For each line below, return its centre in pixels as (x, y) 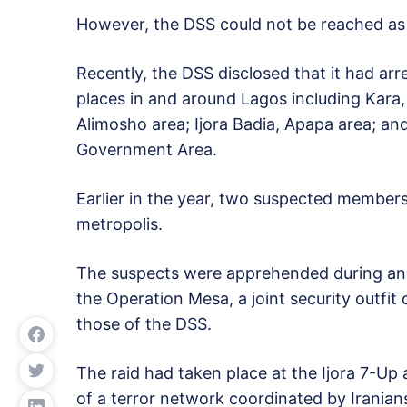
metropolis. (119, 223)
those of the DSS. (144, 323)
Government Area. (147, 149)
